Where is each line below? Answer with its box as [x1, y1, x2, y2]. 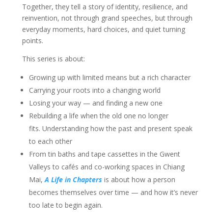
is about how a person [104, 175, 175, 184]
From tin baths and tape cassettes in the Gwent [28, 149, 180, 159]
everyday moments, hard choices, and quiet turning [22, 25, 185, 34]
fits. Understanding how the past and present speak [28, 124, 192, 133]
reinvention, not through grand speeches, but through [22, 13, 192, 23]
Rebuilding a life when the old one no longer [28, 111, 168, 120]
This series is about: [22, 54, 85, 63]
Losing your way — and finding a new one [28, 98, 163, 108]
